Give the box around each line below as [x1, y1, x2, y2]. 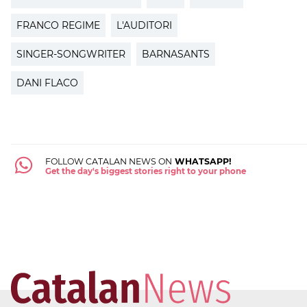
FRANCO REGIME [16, 19, 100, 32]
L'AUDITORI [116, 19, 172, 32]
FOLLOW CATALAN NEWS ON [45, 156, 172, 167]
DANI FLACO [16, 76, 78, 89]
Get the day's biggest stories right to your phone [45, 167, 246, 177]
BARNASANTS [142, 47, 210, 60]
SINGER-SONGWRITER [16, 47, 125, 60]
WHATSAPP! [171, 156, 232, 167]
